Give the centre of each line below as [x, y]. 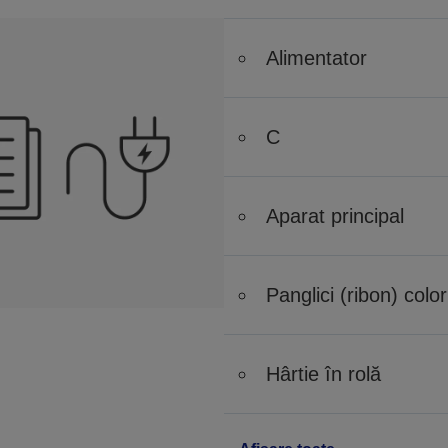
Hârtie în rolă [323, 373]
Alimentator [316, 57]
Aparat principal [335, 215]
